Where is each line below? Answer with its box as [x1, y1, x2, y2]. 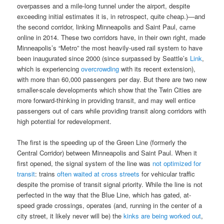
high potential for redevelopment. [17, 116, 112, 126]
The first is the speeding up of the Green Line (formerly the [17, 137, 187, 147]
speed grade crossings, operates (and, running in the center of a [17, 200, 202, 210]
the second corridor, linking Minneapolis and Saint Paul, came [17, 22, 196, 32]
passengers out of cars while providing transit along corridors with [17, 106, 206, 116]
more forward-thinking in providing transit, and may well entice [17, 95, 196, 105]
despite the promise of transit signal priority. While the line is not [17, 179, 203, 189]
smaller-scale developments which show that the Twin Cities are [17, 85, 202, 95]
